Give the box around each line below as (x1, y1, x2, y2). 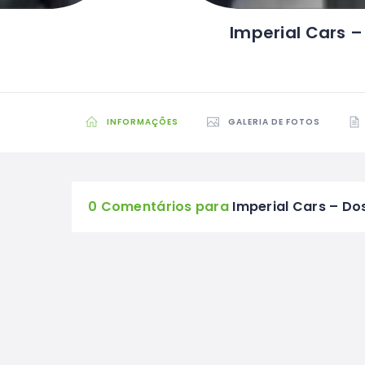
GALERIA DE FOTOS (228, 116, 320, 129)
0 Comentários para (88, 197, 230, 217)
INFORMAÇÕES (107, 116, 178, 129)
